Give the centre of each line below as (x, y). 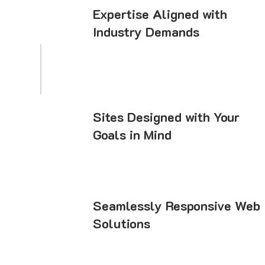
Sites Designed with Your (167, 117)
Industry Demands (146, 32)
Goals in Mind (132, 134)
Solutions (122, 223)
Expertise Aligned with (160, 14)
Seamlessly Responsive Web (177, 205)
